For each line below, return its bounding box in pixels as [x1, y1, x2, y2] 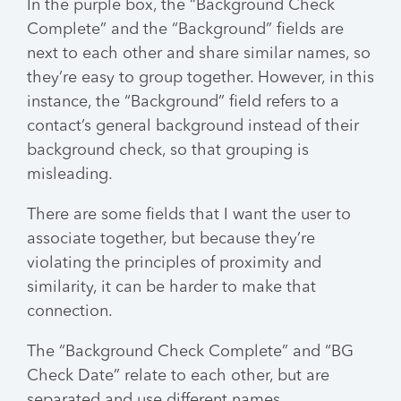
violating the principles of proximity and [27, 254, 321, 271]
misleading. [27, 166, 113, 183]
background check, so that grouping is [27, 141, 309, 158]
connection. [27, 303, 113, 320]
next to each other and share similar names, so [27, 45, 371, 62]
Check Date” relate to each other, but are [27, 367, 329, 384]
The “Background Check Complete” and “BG [27, 343, 354, 360]
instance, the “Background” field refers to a [27, 93, 339, 110]
